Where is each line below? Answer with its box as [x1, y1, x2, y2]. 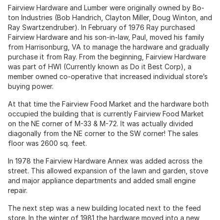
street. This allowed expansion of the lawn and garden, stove [8, 166, 208, 175]
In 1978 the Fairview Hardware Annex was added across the [8, 156, 202, 165]
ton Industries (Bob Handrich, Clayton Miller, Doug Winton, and [8, 13, 212, 22]
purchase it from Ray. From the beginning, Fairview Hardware [8, 52, 206, 61]
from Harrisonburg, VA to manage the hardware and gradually [8, 42, 209, 51]
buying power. [8, 82, 54, 90]
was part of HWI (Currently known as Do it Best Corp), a [8, 62, 192, 71]
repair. [8, 186, 27, 194]
